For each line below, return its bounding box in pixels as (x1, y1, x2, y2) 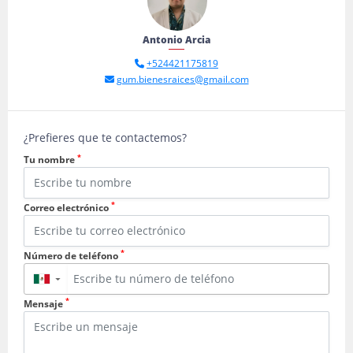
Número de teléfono (24, 248, 121, 262)
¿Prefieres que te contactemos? (24, 130, 187, 145)
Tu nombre (24, 153, 77, 166)
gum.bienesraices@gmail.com (116, 72, 249, 86)
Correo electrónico (24, 200, 111, 214)
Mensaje (24, 296, 65, 310)
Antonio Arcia (143, 33, 210, 46)
